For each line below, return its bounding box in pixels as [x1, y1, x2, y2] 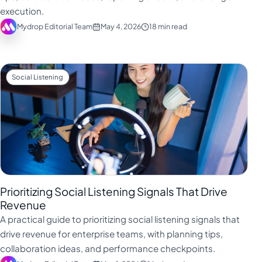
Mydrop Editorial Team [16, 22, 92, 32]
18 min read [149, 22, 187, 32]
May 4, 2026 [100, 22, 141, 32]
